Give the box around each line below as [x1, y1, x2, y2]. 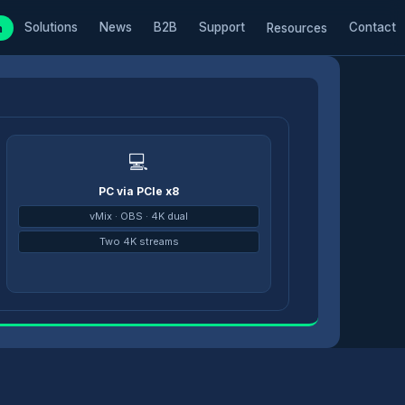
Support [198, 20, 245, 34]
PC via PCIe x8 [99, 184, 180, 198]
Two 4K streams [99, 234, 179, 248]
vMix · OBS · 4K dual [89, 209, 189, 222]
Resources [266, 20, 327, 35]
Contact [348, 20, 396, 34]
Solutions [24, 20, 78, 34]
